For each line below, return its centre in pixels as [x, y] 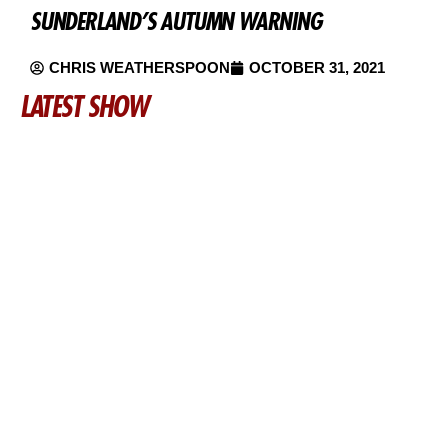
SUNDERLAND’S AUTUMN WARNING [176, 20]
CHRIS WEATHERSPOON [139, 67]
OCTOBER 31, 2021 [317, 67]
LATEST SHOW [84, 106]
